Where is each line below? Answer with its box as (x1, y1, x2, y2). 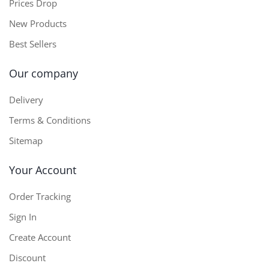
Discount (9, 251, 46, 264)
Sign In (9, 210, 37, 223)
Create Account (9, 231, 71, 243)
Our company (9, 65, 78, 80)
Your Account (9, 162, 76, 177)
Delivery (9, 93, 43, 106)
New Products (9, 17, 67, 29)
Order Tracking (9, 190, 71, 202)
